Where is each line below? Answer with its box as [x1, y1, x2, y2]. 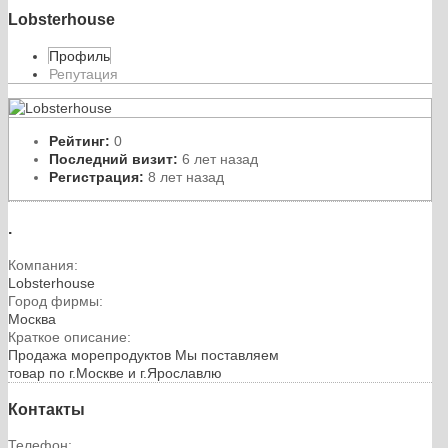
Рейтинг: [49, 132, 110, 149]
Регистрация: [49, 168, 144, 185]
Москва [8, 310, 56, 327]
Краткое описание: [8, 328, 131, 345]
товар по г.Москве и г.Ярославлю [8, 364, 222, 381]
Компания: [8, 256, 78, 273]
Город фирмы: [8, 292, 103, 309]
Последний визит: [49, 150, 178, 167]
